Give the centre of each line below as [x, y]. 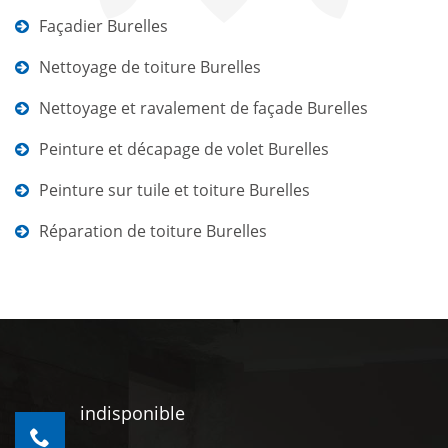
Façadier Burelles [103, 26]
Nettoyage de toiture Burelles [150, 67]
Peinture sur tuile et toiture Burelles [174, 190]
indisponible [132, 413]
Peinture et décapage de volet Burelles [184, 149]
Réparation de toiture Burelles [153, 231]
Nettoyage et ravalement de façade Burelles [203, 108]
